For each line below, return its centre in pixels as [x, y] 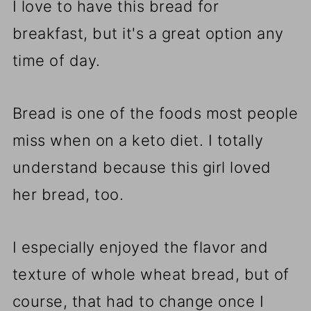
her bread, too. [68, 195]
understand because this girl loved [142, 168]
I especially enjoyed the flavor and [140, 247]
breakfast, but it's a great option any [148, 34]
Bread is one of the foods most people [155, 114]
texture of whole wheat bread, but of [151, 275]
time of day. [56, 61]
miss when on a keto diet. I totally [138, 141]
